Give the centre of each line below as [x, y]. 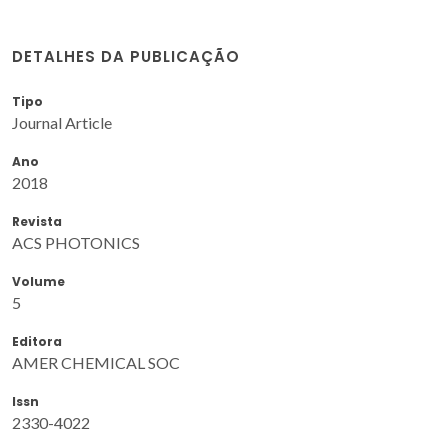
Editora [37, 341]
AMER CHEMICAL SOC [96, 362]
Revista [37, 221]
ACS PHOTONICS [76, 242]
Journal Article [62, 122]
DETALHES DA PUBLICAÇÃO [126, 56]
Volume [38, 281]
